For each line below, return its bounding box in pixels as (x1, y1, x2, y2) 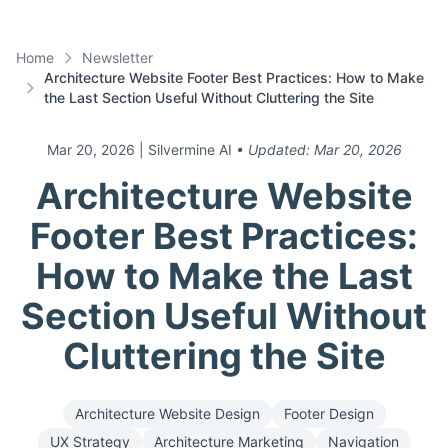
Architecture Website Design (74, 405, 260, 422)
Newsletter (82, 49, 153, 66)
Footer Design (283, 405, 374, 422)
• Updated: (235, 141, 314, 158)
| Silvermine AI (138, 141, 232, 158)
